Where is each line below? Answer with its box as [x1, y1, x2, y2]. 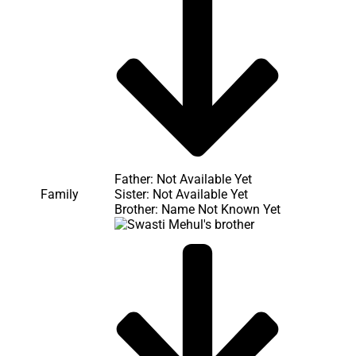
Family [41, 186, 79, 202]
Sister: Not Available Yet [114, 186, 248, 202]
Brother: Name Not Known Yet [114, 201, 281, 217]
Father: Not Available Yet [114, 171, 252, 187]
